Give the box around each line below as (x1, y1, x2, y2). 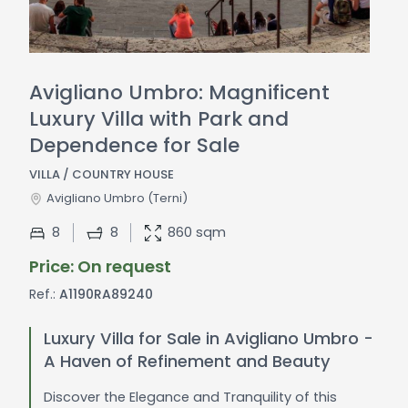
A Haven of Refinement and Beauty (44, 350, 331, 372)
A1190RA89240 (55, 284, 153, 303)
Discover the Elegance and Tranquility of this (44, 387, 338, 406)
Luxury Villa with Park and (28, 105, 289, 134)
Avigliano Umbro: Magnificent (28, 78, 330, 107)
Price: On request (28, 255, 171, 279)
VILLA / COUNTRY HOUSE (28, 165, 174, 183)
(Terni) (144, 189, 188, 207)
